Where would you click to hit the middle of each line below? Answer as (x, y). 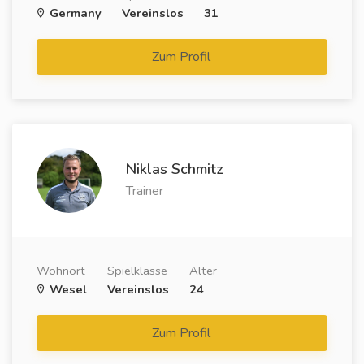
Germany (74, 13)
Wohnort (61, 271)
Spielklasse (137, 271)
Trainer (145, 191)
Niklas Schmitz (175, 169)
